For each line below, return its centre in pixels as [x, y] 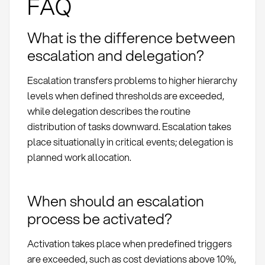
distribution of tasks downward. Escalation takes [129, 127]
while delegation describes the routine [109, 111]
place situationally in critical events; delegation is [130, 142]
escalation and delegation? [115, 55]
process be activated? [99, 218]
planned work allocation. [79, 157]
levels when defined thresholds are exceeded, [125, 96]
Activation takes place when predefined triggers [129, 243]
